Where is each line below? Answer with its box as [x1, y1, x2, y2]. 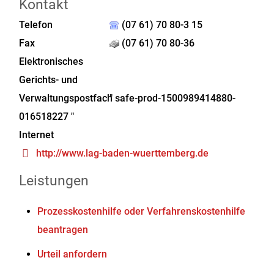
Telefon [19, 19, 53, 31]
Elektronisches [19, 56, 84, 67]
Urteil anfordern [37, 248, 108, 260]
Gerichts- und [19, 74, 78, 86]
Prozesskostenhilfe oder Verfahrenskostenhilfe [37, 206, 246, 217]
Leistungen [19, 172, 89, 189]
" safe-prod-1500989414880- [109, 92, 236, 104]
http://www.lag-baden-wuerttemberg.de [36, 147, 209, 159]
